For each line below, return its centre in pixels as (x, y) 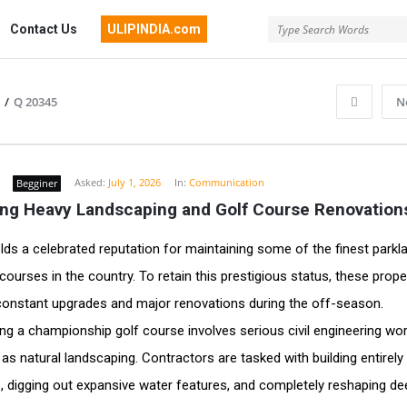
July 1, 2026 (134, 182)
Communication (226, 182)
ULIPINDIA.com (154, 29)
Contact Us (44, 29)
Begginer (36, 183)
